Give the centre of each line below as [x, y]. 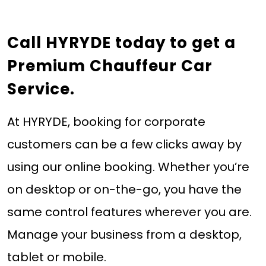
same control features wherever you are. [129, 212]
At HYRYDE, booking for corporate [106, 121]
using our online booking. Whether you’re [128, 167]
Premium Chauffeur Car [110, 66]
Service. [41, 89]
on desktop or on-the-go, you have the [124, 189]
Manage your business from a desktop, [124, 234]
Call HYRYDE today [88, 43]
